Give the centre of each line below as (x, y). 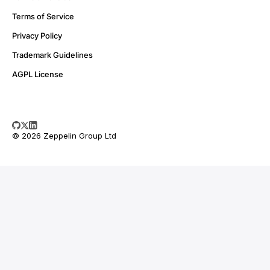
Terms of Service (43, 16)
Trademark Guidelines (52, 55)
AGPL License (38, 74)
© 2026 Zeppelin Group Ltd (64, 136)
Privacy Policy (37, 35)
